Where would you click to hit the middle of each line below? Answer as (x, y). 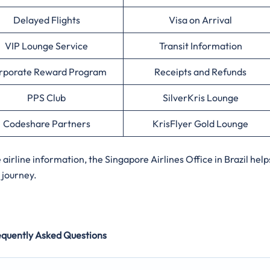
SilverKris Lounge (200, 97)
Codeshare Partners (46, 123)
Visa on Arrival (200, 20)
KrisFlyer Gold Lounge (200, 123)
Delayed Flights (46, 20)
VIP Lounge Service (46, 46)
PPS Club (46, 97)
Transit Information (200, 46)
